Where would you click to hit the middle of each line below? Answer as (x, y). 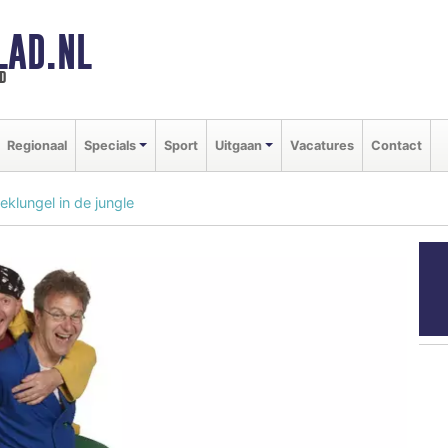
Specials (110, 145)
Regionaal (37, 145)
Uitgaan (238, 145)
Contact (396, 145)
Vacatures (321, 145)
